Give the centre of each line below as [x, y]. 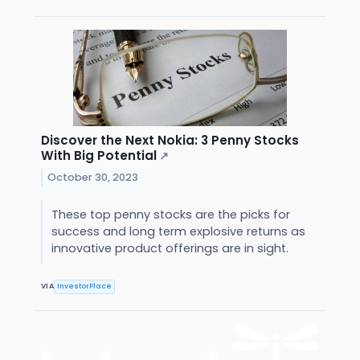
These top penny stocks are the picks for [170, 214]
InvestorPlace [85, 286]
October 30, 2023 [93, 177]
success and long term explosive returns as [178, 231]
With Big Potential [99, 155]
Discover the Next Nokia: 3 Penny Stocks [170, 140]
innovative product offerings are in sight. [171, 248]
